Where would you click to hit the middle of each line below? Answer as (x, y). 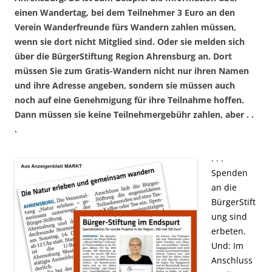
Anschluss (232, 260)
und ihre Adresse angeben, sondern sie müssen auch (125, 86)
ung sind (229, 217)
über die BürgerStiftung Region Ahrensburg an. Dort (123, 56)
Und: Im (227, 246)
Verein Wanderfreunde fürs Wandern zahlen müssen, (125, 27)
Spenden (229, 173)
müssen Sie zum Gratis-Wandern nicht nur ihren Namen (132, 71)
